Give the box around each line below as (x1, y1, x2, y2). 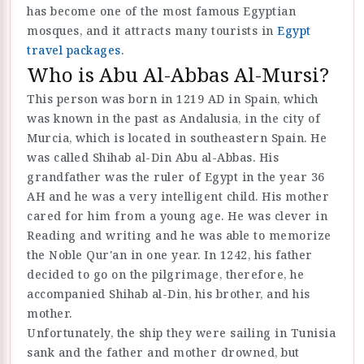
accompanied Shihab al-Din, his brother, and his (27, 286, 310, 302)
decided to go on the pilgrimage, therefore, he (27, 266, 304, 283)
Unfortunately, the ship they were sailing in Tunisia (27, 325, 336, 341)
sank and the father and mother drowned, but (27, 344, 300, 361)
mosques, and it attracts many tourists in (27, 23, 277, 39)
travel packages (27, 42, 121, 58)
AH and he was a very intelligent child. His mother (27, 188, 329, 205)
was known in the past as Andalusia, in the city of (27, 110, 320, 127)
